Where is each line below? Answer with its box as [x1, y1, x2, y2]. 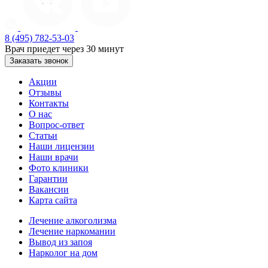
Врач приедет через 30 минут [5, 44, 124, 54]
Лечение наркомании [29, 226, 115, 237]
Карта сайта [29, 195, 77, 206]
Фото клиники [29, 163, 89, 173]
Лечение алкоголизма [29, 215, 117, 226]
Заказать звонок [10, 56, 68, 66]
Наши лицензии [29, 141, 95, 152]
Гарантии [29, 173, 68, 184]
